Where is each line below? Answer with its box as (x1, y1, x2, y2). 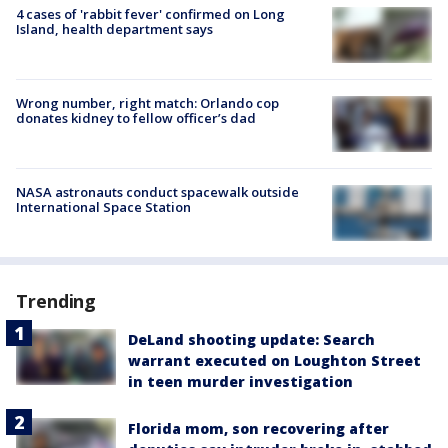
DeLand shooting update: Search (128, 329, 375, 349)
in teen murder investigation (128, 371, 353, 391)
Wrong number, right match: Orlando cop (16, 93, 279, 112)
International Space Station (16, 197, 191, 216)
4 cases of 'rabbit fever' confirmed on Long (16, 4, 285, 23)
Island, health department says (16, 19, 213, 38)
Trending (16, 288, 97, 313)
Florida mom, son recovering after (128, 418, 389, 438)
